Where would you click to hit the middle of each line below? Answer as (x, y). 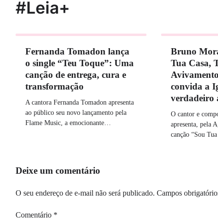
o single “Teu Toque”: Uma (80, 63)
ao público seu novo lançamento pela (76, 113)
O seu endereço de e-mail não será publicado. (85, 193)
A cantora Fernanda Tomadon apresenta (80, 102)
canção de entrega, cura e (76, 75)
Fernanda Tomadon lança (77, 52)
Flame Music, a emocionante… (68, 123)
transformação (54, 87)
